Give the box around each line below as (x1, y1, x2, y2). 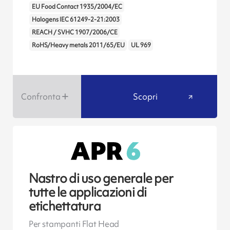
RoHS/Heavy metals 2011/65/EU (31, 41, 125, 49)
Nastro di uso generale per (28, 170, 174, 187)
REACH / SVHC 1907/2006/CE (31, 28, 118, 36)
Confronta (21, 90, 61, 102)
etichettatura (28, 198, 101, 215)
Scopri (132, 90, 158, 102)
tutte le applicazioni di (28, 184, 147, 201)
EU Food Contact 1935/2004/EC (31, 2, 122, 11)
